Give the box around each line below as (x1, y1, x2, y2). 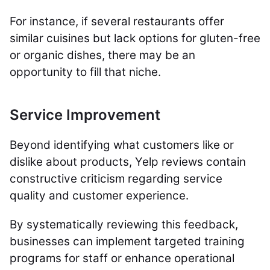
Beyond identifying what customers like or (10, 138, 234, 152)
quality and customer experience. (10, 189, 192, 202)
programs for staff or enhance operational (10, 251, 234, 265)
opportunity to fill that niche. (10, 65, 161, 79)
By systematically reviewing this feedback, (10, 218, 238, 231)
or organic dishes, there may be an (10, 48, 195, 62)
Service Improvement (10, 106, 160, 124)
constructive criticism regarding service (10, 172, 222, 186)
